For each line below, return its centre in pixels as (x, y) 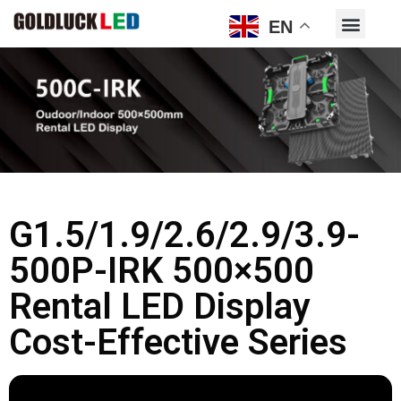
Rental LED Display (160, 307)
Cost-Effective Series (178, 343)
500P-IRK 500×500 (162, 271)
